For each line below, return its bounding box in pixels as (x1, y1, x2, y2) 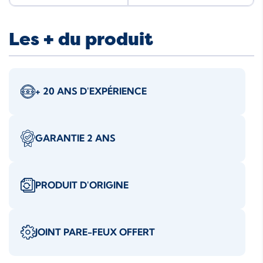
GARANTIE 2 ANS (35, 132, 116, 144)
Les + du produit (9, 28, 153, 51)
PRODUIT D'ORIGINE (35, 179, 129, 191)
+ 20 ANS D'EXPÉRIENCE (35, 85, 147, 97)
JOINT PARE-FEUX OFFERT (35, 226, 155, 238)
